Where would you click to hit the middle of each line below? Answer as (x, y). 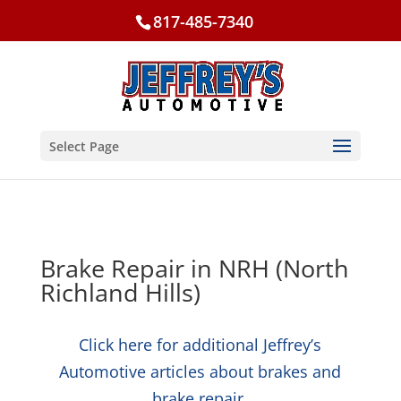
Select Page (84, 146)
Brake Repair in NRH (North (194, 268)
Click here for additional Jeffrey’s (200, 345)
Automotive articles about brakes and (200, 371)
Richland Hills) (120, 292)
